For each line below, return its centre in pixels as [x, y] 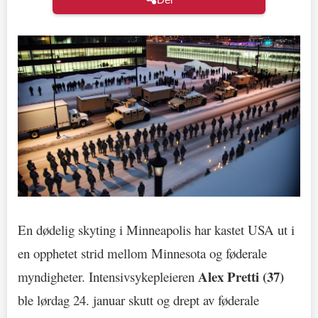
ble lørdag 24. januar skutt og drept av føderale [138, 300]
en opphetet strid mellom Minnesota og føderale [142, 253]
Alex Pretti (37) [241, 276]
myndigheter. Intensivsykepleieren [108, 276]
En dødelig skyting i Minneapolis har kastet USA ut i [156, 229]
